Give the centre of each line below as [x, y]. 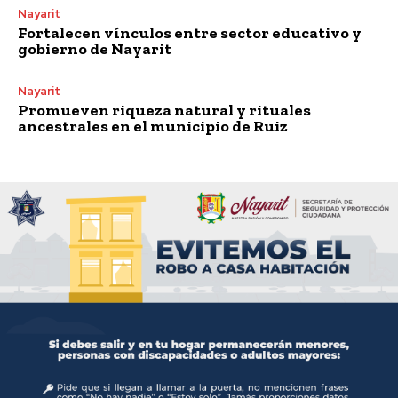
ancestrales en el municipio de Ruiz [153, 126]
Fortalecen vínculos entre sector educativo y [190, 32]
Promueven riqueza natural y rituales [164, 110]
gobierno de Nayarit [95, 48]
